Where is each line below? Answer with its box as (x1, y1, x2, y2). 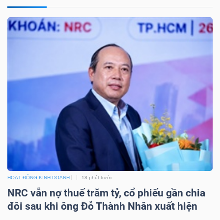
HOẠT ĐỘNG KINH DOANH (7, 174, 70, 180)
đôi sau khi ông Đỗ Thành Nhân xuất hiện (7, 200, 197, 212)
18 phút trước (82, 174, 113, 180)
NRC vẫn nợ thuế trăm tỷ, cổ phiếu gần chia (7, 187, 205, 199)
